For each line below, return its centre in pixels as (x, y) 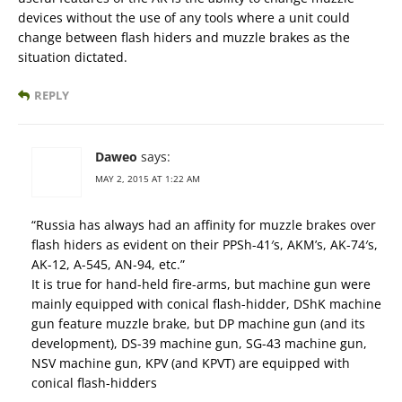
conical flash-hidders (94, 382)
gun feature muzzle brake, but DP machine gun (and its (198, 323)
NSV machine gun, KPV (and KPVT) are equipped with (191, 363)
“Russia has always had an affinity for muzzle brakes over (204, 224)
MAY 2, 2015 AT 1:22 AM (148, 178)
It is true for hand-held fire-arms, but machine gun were (201, 284)
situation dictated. (73, 57)
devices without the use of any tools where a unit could (184, 17)
